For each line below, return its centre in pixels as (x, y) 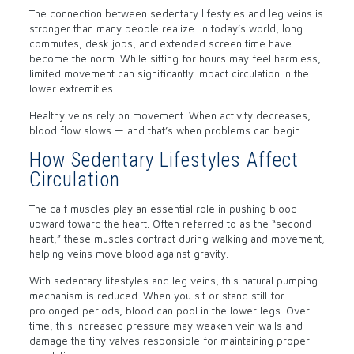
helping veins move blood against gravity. (128, 254)
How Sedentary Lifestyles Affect (164, 160)
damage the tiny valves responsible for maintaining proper (169, 341)
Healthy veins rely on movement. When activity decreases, (169, 116)
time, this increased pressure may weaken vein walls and (166, 326)
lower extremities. (72, 89)
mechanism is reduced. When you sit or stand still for (156, 296)
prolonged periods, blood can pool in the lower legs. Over (169, 311)
